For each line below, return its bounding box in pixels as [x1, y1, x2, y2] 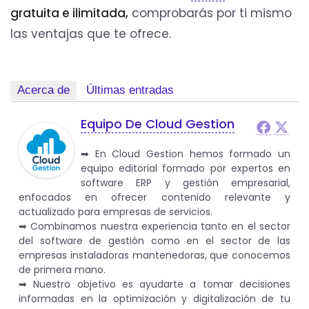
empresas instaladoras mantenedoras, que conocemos [19, 248, 290, 263]
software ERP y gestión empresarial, [81, 176, 290, 190]
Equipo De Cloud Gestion [81, 115, 235, 133]
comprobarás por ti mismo [128, 4, 292, 21]
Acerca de [17, 83, 70, 97]
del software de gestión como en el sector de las [19, 234, 290, 248]
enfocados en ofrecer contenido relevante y [19, 190, 290, 205]
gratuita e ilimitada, [10, 4, 128, 21]
